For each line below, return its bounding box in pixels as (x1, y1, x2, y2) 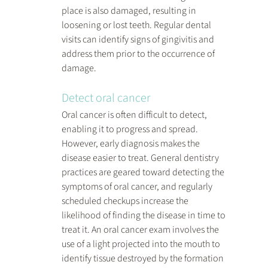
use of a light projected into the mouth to (61, 237, 222, 251)
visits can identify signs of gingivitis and (61, 33, 216, 47)
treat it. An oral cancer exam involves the (61, 223, 221, 237)
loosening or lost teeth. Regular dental (61, 19, 213, 32)
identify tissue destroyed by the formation (61, 252, 226, 266)
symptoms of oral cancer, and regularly (61, 180, 214, 194)
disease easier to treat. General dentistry (61, 151, 221, 165)
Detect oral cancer (61, 90, 150, 107)
